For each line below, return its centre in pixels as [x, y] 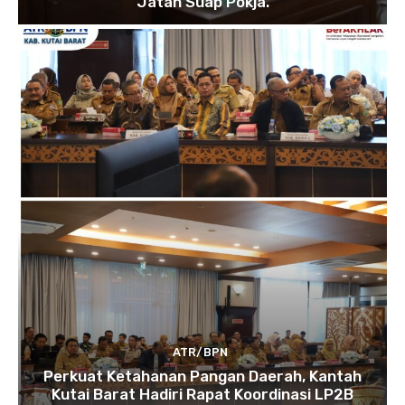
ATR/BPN [200, 352]
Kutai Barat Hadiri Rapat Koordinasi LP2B [202, 394]
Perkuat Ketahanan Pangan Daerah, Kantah [202, 376]
